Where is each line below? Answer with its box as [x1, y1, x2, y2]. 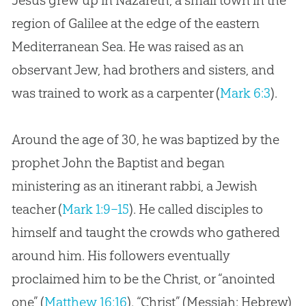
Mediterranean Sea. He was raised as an [11, 38, 244, 55]
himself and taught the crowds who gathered [11, 224, 280, 241]
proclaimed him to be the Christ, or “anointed [11, 270, 275, 288]
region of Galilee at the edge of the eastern [11, 15, 260, 32]
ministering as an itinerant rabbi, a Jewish [11, 178, 258, 195]
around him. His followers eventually [11, 247, 230, 264]
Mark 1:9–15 [61, 201, 129, 218]
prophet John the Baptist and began [11, 154, 225, 171]
